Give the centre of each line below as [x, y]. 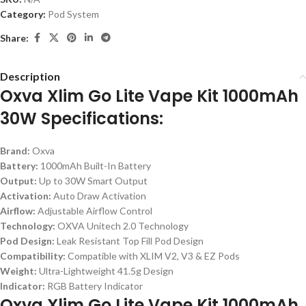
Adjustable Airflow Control [95, 211]
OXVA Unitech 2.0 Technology [123, 226]
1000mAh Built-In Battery [96, 166]
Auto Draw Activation [100, 196]
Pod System [73, 14]
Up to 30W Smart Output [93, 181]
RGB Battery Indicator [95, 286]
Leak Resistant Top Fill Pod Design [130, 241]
